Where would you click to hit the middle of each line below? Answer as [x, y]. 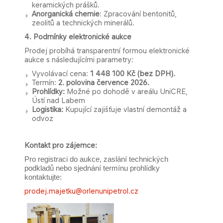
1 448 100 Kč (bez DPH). [133, 73]
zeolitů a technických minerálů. [83, 23]
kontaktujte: [43, 177]
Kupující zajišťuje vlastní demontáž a [125, 109]
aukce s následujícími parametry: [79, 59]
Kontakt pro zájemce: [61, 145]
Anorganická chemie [66, 14]
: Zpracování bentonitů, [138, 14]
